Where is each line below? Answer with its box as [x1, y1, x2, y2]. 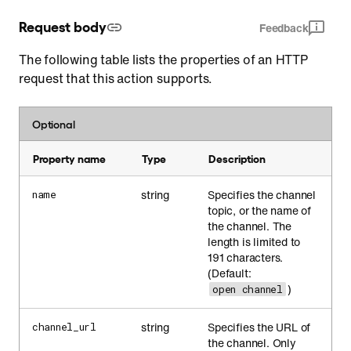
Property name [33, 151, 106, 165]
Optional [32, 118, 75, 130]
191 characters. [208, 249, 284, 266]
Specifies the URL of [208, 319, 311, 335]
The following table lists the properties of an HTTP [19, 50, 308, 69]
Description [208, 151, 266, 165]
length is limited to [208, 233, 301, 250]
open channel [212, 282, 283, 296]
